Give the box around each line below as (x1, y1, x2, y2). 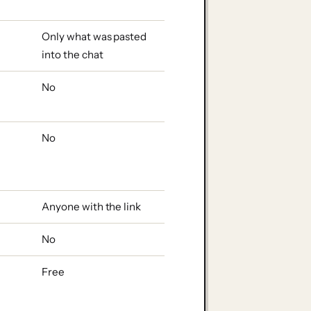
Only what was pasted (42, 29, 146, 43)
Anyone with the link (42, 199, 141, 213)
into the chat (42, 47, 103, 61)
